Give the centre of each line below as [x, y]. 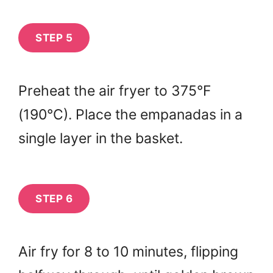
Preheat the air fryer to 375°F [115, 91]
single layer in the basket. [101, 138]
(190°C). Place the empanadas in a [130, 115]
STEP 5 [54, 37]
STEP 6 [54, 198]
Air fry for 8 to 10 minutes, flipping [128, 252]
